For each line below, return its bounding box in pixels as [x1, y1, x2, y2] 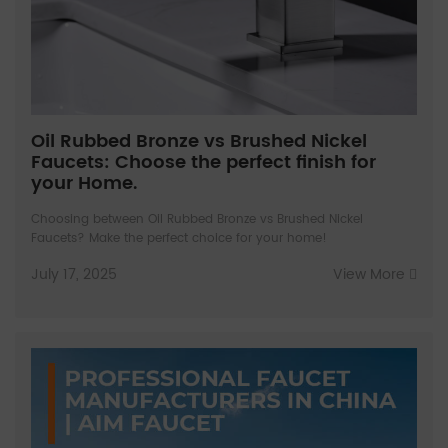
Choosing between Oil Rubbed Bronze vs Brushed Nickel [31, 210, 363, 229]
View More [333, 263, 409, 286]
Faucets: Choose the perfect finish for [31, 148, 376, 177]
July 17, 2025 [31, 263, 117, 286]
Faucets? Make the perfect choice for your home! [31, 229, 327, 248]
